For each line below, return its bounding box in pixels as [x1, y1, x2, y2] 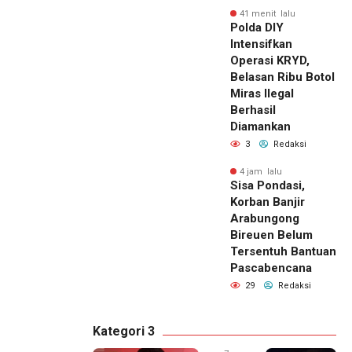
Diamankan [230, 119, 291, 134]
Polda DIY [230, 20, 284, 35]
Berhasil [230, 102, 276, 117]
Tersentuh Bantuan [230, 244, 336, 258]
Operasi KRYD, [230, 53, 310, 68]
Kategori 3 [93, 323, 155, 339]
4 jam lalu [240, 166, 282, 177]
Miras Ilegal [230, 86, 294, 101]
